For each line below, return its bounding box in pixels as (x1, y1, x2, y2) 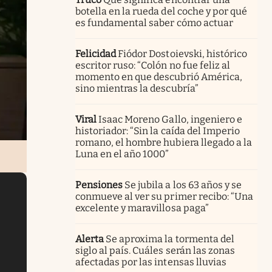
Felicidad (75, 47, 117, 59)
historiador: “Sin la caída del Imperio (75, 124, 240, 137)
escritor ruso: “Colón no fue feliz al (75, 59, 230, 71)
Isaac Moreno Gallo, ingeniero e (98, 113, 242, 125)
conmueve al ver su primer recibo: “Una (75, 190, 253, 202)
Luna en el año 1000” (75, 148, 169, 160)
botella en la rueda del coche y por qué (75, 5, 247, 17)
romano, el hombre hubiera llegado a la (75, 136, 252, 148)
